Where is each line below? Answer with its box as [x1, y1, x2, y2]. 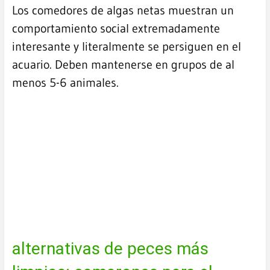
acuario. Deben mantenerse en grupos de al [11, 57, 234, 72]
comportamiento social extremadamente [11, 21, 220, 36]
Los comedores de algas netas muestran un [11, 3, 234, 18]
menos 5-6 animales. [11, 75, 119, 90]
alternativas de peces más [11, 238, 209, 259]
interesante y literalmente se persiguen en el [11, 39, 241, 54]
